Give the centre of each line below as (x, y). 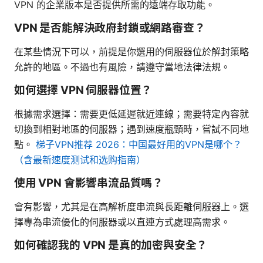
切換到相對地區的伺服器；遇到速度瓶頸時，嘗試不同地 (131, 129)
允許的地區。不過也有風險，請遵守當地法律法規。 (122, 67)
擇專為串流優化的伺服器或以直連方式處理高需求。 (122, 222)
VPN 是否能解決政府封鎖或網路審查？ (110, 28)
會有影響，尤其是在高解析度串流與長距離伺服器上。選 (131, 206)
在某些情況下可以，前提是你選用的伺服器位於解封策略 (131, 51)
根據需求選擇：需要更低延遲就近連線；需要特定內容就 (131, 114)
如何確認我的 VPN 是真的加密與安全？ (111, 245)
